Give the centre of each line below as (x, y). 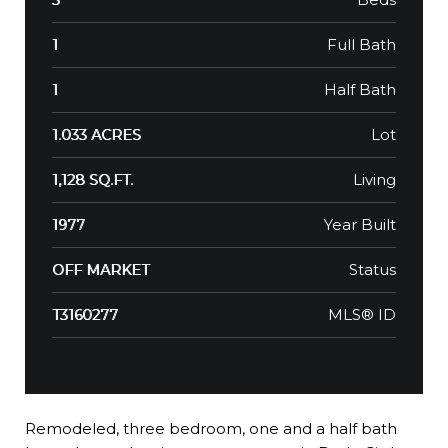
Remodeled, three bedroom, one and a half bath (211, 428)
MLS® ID (362, 314)
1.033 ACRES (96, 134)
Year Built (360, 224)
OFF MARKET (100, 269)
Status (372, 269)
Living (374, 179)
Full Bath (361, 44)
